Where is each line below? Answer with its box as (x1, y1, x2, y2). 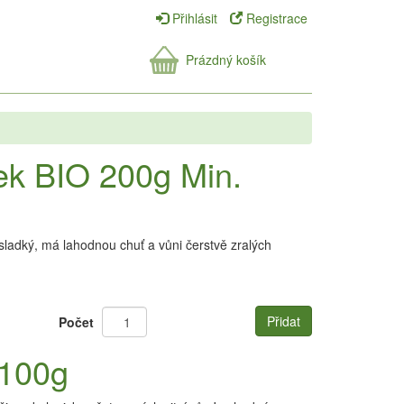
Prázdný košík (185, 50, 266, 69)
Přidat (266, 312, 300, 330)
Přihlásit (169, 9, 221, 27)
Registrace (243, 9, 308, 27)
